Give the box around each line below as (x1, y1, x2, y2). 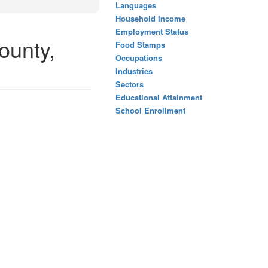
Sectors (115, 78, 144, 90)
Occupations (115, 52, 162, 63)
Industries (115, 65, 153, 77)
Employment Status (115, 26, 188, 37)
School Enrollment (115, 105, 185, 116)
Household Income (115, 13, 185, 24)
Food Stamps (115, 39, 165, 50)
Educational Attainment (115, 92, 202, 103)
